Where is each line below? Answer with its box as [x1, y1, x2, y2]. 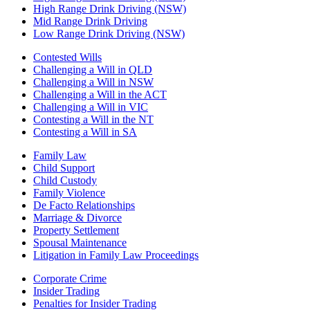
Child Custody [33, 174, 97, 187]
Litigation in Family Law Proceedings [33, 249, 199, 262]
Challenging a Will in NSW [33, 76, 154, 89]
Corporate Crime [33, 273, 107, 285]
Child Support [33, 162, 95, 174]
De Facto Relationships [33, 199, 135, 212]
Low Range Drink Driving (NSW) [33, 28, 185, 40]
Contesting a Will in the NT [33, 113, 154, 126]
